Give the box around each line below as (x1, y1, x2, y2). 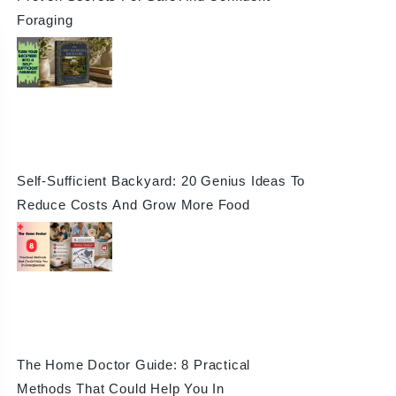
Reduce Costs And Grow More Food (16, 196, 250, 212)
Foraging (16, 12, 73, 28)
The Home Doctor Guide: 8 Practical (16, 356, 251, 372)
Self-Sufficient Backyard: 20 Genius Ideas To (16, 172, 306, 188)
